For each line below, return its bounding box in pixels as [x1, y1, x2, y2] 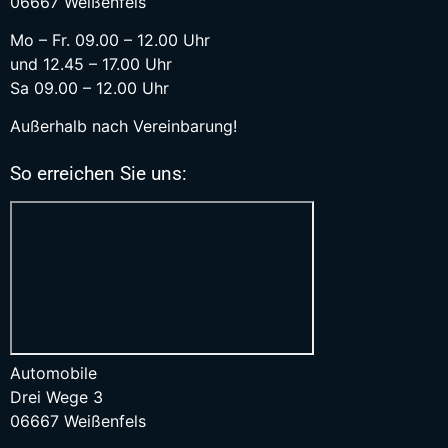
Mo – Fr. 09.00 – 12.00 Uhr [10, 29, 210, 50]
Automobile [10, 363, 97, 384]
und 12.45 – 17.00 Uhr [10, 53, 172, 74]
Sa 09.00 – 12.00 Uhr [10, 77, 169, 98]
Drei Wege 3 [10, 387, 103, 408]
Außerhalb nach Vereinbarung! [10, 116, 237, 137]
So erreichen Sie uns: [10, 162, 187, 186]
